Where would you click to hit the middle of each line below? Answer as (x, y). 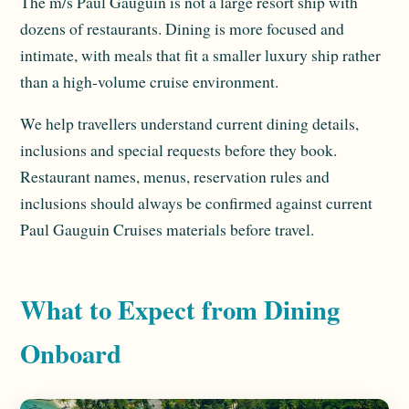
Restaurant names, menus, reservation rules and (175, 177)
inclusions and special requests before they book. (178, 150)
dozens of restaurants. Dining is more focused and (182, 28)
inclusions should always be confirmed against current (196, 203)
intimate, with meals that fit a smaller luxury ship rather (200, 54)
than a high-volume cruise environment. (149, 81)
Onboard (71, 354)
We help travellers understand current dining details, (189, 124)
